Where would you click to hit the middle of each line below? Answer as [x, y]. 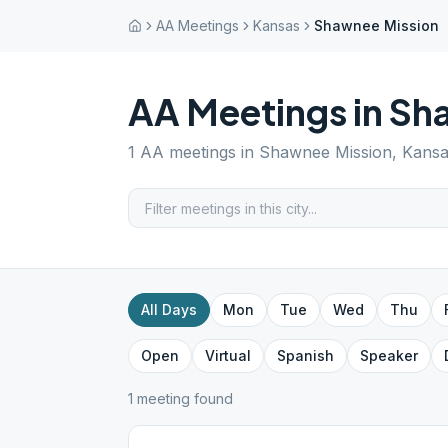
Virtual [228, 355]
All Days [169, 309]
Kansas [276, 25]
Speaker [389, 355]
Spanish [305, 355]
